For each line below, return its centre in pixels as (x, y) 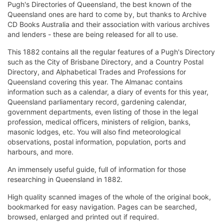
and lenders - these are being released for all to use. (93, 34)
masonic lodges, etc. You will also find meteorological (94, 132)
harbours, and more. (40, 152)
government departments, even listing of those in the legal (103, 112)
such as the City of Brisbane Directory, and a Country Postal (105, 62)
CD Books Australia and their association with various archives (108, 24)
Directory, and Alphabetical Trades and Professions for (97, 72)
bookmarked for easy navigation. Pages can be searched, (102, 207)
